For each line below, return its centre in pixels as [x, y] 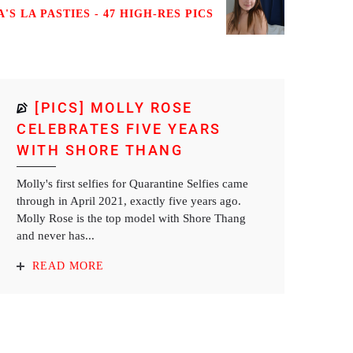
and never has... [56, 236]
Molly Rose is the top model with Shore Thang [131, 218]
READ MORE [68, 266]
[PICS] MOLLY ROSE [114, 108]
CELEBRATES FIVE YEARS [119, 129]
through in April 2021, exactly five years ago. [129, 201]
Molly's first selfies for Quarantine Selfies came [132, 184]
